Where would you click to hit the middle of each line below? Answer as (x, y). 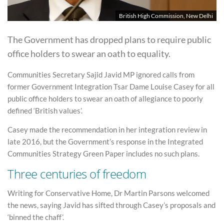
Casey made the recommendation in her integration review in (107, 129)
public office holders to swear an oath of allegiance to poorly (105, 98)
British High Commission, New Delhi (166, 15)
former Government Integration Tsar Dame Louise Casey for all (111, 86)
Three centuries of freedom (77, 174)
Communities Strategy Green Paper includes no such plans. (103, 153)
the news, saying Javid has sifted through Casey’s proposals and (111, 205)
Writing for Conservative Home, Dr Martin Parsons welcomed (108, 193)
